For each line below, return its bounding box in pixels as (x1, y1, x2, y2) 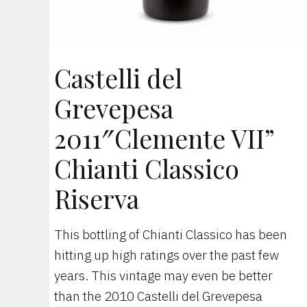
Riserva (54, 182, 139, 216)
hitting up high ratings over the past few (54, 247, 279, 264)
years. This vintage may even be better (54, 267, 273, 284)
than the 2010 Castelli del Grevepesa (54, 288, 262, 305)
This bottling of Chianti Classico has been (54, 226, 287, 243)
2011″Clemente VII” (54, 121, 274, 156)
